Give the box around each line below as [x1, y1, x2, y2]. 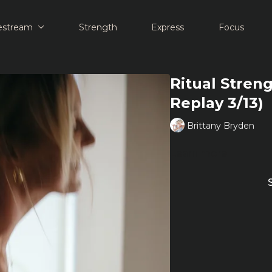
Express [151, 21, 185, 33]
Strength [78, 21, 117, 33]
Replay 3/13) [169, 94, 263, 112]
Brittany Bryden [186, 120, 254, 131]
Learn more [169, 148, 227, 159]
